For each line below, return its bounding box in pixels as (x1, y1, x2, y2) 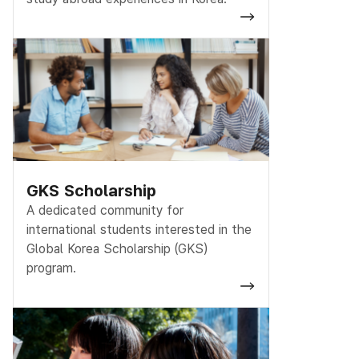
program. (26, 260, 76, 276)
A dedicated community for (26, 202, 184, 218)
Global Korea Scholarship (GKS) (26, 240, 208, 256)
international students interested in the (26, 221, 252, 237)
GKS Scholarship (26, 180, 156, 200)
